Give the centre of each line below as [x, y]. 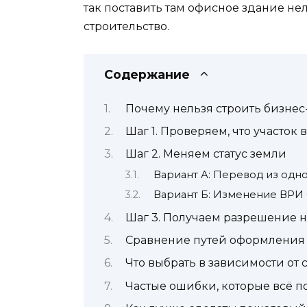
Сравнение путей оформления [215, 240]
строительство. [126, 26]
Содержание [147, 75]
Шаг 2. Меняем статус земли [206, 154]
